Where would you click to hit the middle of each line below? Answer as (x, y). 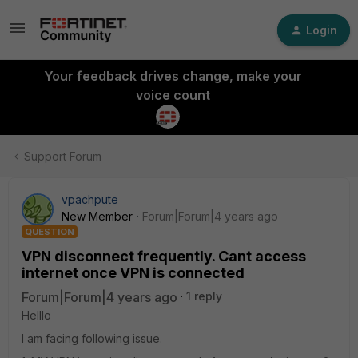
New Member (97, 216)
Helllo (36, 315)
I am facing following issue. (93, 338)
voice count (173, 95)
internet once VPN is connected (133, 273)
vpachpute (90, 199)
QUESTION (50, 232)
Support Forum (63, 156)
